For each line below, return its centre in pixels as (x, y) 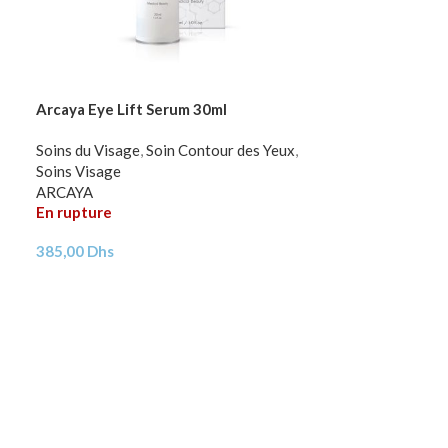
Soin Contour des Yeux (221, 149)
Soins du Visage (88, 149)
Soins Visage (79, 170)
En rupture (74, 211)
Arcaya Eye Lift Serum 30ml (132, 108)
